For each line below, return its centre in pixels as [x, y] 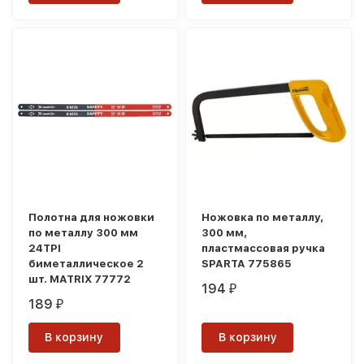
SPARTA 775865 [247, 263]
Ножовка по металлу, [263, 217]
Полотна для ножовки [92, 217]
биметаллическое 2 [87, 263]
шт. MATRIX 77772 [80, 279]
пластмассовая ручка [264, 248]
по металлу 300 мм [84, 232]
